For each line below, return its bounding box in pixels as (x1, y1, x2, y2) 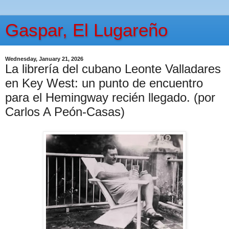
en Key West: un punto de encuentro (5, 76, 203, 90)
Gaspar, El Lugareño (5, 20, 168, 40)
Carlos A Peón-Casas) (5, 105, 125, 119)
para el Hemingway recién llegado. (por (5, 90, 215, 104)
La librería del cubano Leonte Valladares (5, 62, 221, 76)
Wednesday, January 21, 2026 (5, 56, 83, 62)
